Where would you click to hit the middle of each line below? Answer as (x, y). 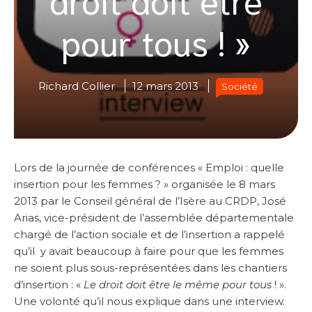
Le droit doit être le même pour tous (178, 285)
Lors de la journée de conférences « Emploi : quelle (149, 168)
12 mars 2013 (165, 86)
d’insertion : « (49, 285)
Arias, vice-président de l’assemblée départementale (154, 218)
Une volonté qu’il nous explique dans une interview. (149, 302)
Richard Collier (77, 86)
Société (240, 87)
